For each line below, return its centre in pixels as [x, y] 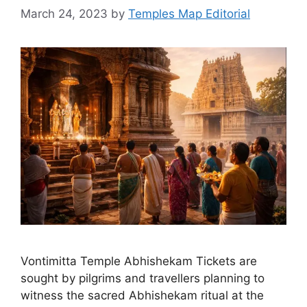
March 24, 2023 [64, 14]
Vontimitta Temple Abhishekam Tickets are [139, 261]
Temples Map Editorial [189, 14]
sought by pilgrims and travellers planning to [143, 278]
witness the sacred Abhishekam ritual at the [142, 295]
